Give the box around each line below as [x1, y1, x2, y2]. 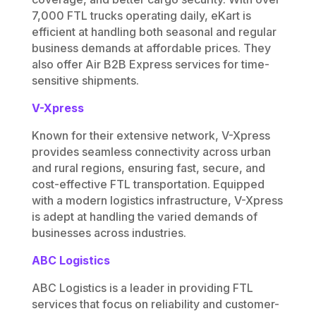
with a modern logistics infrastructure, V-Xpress [31, 193, 283, 208]
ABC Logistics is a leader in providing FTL [31, 281, 253, 296]
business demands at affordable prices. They [31, 41, 271, 56]
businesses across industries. [31, 226, 186, 241]
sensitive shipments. [31, 73, 139, 88]
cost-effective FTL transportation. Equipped [31, 177, 265, 192]
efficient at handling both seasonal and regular [31, 25, 276, 39]
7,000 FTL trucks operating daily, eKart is [31, 8, 251, 23]
